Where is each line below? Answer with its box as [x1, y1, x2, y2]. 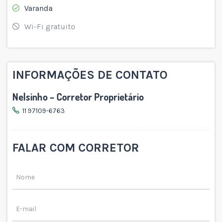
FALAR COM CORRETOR [12, 140, 139, 155]
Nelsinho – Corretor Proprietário [12, 90, 144, 103]
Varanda [24, 3, 53, 13]
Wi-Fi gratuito [24, 21, 75, 31]
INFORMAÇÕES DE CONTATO [12, 67, 167, 82]
